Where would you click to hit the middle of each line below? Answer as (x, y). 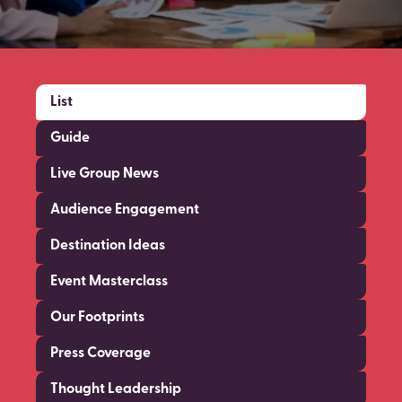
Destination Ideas (108, 246)
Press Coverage (100, 354)
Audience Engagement (125, 210)
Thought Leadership (116, 389)
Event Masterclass (109, 282)
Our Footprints (97, 318)
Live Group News (105, 174)
